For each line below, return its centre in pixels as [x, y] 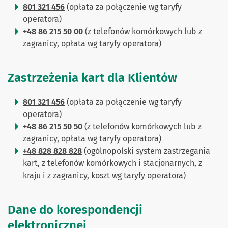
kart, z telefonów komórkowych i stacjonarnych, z [112, 163]
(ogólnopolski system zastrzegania [146, 151]
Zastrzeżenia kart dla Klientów [94, 78]
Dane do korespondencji [75, 209]
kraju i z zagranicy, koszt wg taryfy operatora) [104, 175]
